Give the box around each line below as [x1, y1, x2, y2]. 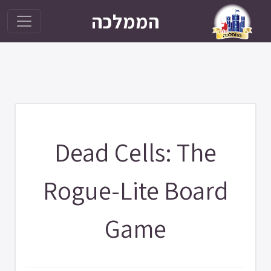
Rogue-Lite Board [42, 174, 229, 207]
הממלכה [91, 8, 160, 34]
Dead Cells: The [54, 135, 217, 169]
